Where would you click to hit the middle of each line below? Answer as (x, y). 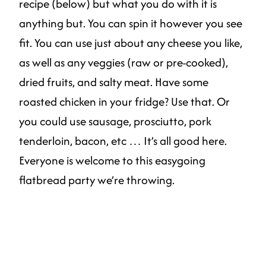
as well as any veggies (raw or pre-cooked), (123, 63)
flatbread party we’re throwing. (97, 180)
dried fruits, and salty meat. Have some (114, 82)
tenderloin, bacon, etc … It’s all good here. (123, 141)
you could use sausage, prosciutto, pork (115, 121)
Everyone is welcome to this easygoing (112, 161)
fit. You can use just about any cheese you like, (131, 43)
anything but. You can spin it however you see (131, 23)
